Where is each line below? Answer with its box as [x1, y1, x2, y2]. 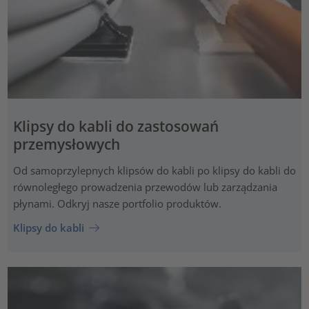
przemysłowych [12, 134, 120, 154]
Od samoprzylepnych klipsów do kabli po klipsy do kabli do [12, 163, 296, 177]
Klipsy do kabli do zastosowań [12, 117, 219, 137]
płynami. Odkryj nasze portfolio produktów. [12, 196, 221, 210]
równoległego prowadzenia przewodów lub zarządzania [12, 179, 277, 194]
